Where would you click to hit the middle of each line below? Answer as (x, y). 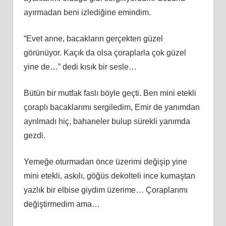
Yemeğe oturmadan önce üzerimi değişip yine (105, 161)
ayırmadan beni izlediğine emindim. (87, 12)
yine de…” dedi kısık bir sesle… (80, 67)
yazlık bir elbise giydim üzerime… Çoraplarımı (105, 190)
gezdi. (34, 135)
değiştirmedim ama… (62, 204)
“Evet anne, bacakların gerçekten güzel (93, 38)
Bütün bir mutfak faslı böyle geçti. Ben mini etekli (110, 93)
